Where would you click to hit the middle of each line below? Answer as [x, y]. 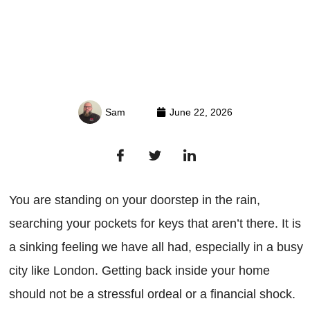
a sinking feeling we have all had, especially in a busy [156, 247]
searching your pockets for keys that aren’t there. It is [155, 224]
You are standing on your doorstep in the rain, [135, 200]
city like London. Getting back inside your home [139, 271]
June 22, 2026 [201, 112]
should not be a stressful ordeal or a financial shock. [152, 294]
